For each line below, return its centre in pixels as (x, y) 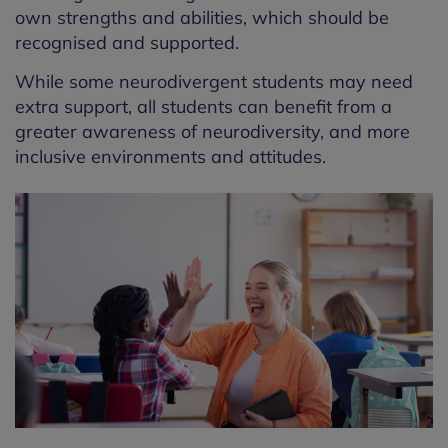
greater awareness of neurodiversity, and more (212, 131)
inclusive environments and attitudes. (172, 156)
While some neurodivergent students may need (214, 81)
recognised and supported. (127, 42)
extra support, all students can (142, 106)
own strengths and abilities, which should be (202, 17)
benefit (303, 106)
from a (362, 106)
